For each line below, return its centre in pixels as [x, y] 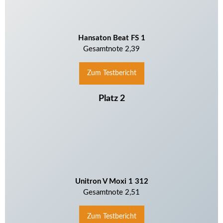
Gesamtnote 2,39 [111, 49]
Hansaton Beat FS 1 [111, 38]
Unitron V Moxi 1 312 [111, 181]
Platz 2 [111, 99]
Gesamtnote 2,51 [111, 192]
